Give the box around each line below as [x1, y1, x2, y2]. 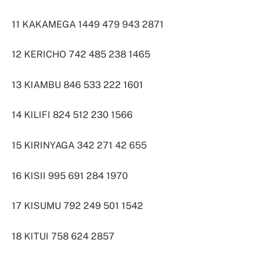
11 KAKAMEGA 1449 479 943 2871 [12, 18, 164, 30]
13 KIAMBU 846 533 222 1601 [12, 79, 143, 90]
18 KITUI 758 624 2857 [12, 230, 114, 242]
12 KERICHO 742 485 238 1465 [12, 49, 150, 60]
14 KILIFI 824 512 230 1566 [12, 109, 133, 121]
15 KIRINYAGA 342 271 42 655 [12, 140, 147, 151]
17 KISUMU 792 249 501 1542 [12, 200, 143, 212]
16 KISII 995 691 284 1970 [12, 170, 128, 181]
